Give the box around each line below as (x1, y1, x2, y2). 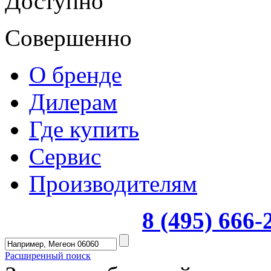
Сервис (29, 143, 101, 169)
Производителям (29, 170, 197, 197)
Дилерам (29, 88, 117, 115)
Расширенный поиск (5, 250, 91, 261)
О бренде (29, 61, 122, 88)
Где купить (29, 116, 139, 142)
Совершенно (5, 24, 132, 51)
